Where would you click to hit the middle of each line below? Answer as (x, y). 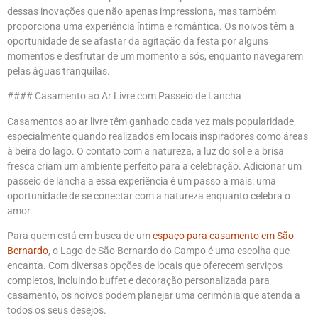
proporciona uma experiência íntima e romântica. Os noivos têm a (151, 26)
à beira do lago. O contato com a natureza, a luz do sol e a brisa (146, 151)
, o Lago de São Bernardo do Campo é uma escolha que (169, 251)
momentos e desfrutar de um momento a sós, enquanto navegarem (155, 56)
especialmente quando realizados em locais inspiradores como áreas (158, 136)
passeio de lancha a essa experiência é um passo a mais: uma (142, 181)
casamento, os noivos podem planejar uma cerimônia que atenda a (154, 296)
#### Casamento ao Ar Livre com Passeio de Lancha (124, 96)
